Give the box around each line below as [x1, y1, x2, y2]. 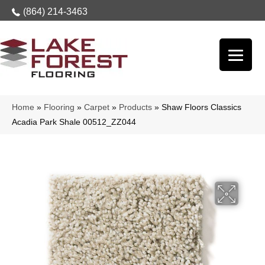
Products [119, 103, 152, 112]
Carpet [84, 103, 109, 112]
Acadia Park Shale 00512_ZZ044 [12, 118, 136, 127]
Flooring [44, 103, 75, 112]
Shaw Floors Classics [161, 103, 241, 112]
